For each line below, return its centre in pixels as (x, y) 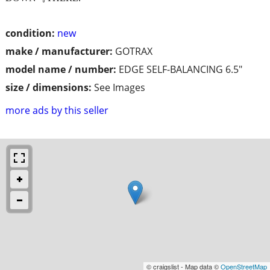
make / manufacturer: (59, 51)
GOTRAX (134, 51)
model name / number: (61, 69)
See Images (120, 87)
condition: (30, 33)
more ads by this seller (57, 110)
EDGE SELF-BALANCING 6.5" (181, 69)
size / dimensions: (49, 87)
